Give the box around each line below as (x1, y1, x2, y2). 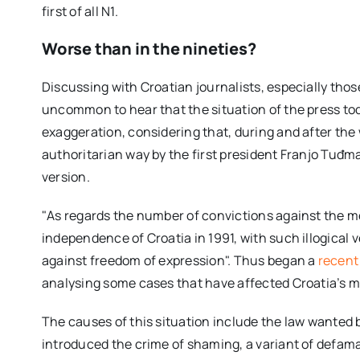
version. (41, 167, 90, 186)
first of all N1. (41, 2, 118, 20)
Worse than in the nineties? (41, 37, 256, 59)
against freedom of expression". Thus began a (41, 251, 318, 269)
